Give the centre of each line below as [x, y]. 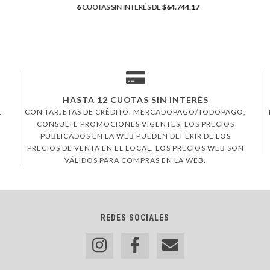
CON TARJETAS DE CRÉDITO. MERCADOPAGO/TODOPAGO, [135, 112]
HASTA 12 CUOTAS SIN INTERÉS [135, 100]
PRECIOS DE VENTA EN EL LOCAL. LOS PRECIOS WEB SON [135, 148]
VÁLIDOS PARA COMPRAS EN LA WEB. [135, 160]
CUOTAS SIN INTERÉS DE [121, 7]
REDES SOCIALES [135, 218]
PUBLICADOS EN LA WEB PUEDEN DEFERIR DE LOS [135, 136]
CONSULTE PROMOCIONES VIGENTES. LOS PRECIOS [135, 124]
